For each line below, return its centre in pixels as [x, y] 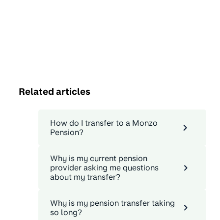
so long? [66, 213]
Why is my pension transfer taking [112, 203]
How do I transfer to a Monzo [104, 123]
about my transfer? [85, 177]
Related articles [55, 91]
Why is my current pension [99, 159]
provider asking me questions [104, 168]
